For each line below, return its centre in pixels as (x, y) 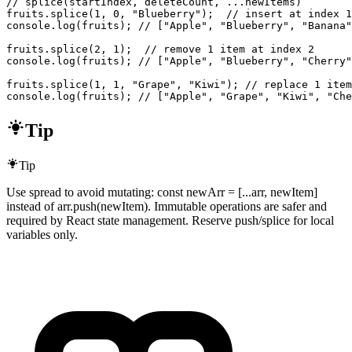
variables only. (42, 234)
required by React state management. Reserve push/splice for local (170, 220)
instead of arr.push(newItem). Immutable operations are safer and (167, 206)
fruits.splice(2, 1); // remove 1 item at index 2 (160, 49)
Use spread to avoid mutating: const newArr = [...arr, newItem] (162, 192)
